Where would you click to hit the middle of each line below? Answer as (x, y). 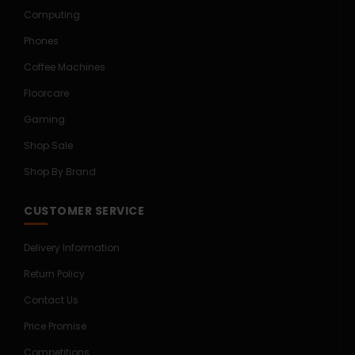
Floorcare (46, 93)
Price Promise (55, 326)
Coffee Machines (65, 67)
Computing (52, 15)
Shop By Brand (60, 172)
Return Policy (54, 274)
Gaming (44, 119)
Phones (41, 41)
